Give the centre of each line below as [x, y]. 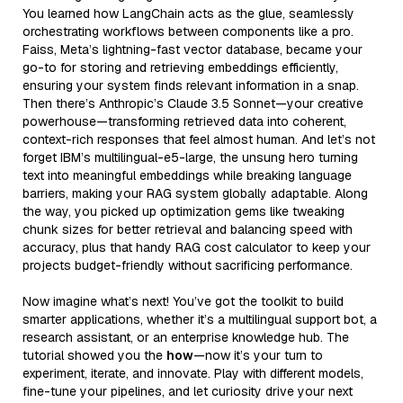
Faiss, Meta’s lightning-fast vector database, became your [193, 49]
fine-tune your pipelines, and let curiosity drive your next [188, 391]
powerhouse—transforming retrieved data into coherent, [184, 121]
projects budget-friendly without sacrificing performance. [188, 265]
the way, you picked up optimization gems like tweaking [184, 211]
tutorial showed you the [94, 355]
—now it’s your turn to [258, 355]
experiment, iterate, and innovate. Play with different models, [193, 373]
